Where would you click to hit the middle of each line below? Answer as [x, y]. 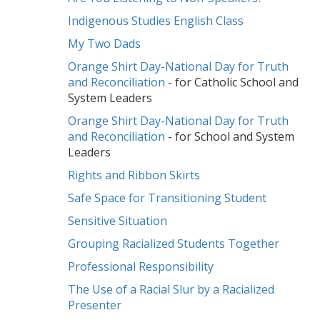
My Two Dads [104, 43]
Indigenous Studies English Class [156, 20]
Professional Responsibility [141, 266]
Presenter [95, 305]
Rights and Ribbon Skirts [134, 175]
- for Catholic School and [232, 82]
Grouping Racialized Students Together [174, 243]
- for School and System [230, 136]
